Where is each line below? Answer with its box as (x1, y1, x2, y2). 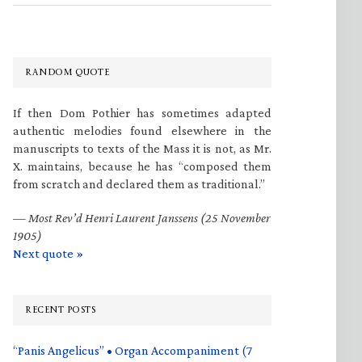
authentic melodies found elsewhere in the (13, 124, 271, 137)
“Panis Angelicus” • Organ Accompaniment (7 (13, 343, 252, 357)
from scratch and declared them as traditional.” (13, 177, 265, 191)
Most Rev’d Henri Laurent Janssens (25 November (28, 211, 271, 225)
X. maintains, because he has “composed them (13, 159, 271, 173)
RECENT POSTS (25, 299, 95, 321)
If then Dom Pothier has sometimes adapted (13, 106, 271, 120)
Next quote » (13, 246, 83, 260)
